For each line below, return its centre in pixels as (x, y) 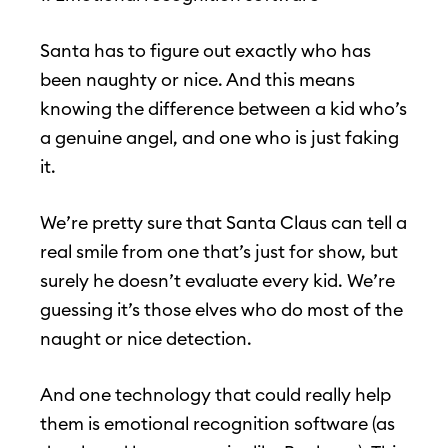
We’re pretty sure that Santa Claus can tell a (223, 223)
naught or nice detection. (146, 339)
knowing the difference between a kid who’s (223, 109)
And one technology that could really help (215, 395)
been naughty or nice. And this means (197, 80)
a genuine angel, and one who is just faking (219, 138)
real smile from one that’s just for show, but (219, 252)
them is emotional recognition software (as (217, 424)
